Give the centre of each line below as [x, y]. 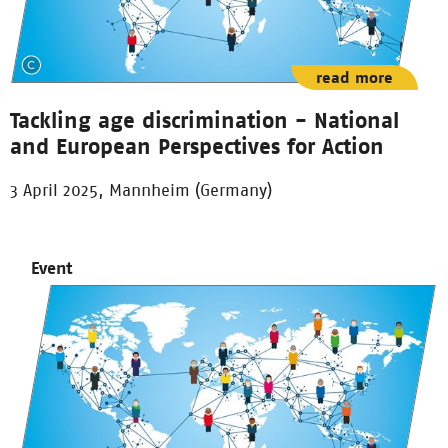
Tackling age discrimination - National [204, 120]
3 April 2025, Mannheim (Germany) [141, 190]
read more [354, 78]
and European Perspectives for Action [197, 146]
